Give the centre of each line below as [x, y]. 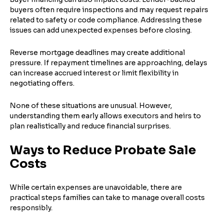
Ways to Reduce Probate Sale [103, 150]
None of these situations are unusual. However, [91, 105]
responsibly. [31, 208]
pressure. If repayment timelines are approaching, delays [109, 63]
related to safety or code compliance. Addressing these [106, 20]
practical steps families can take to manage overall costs [107, 197]
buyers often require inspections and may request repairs [109, 9]
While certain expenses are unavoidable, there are [96, 187]
